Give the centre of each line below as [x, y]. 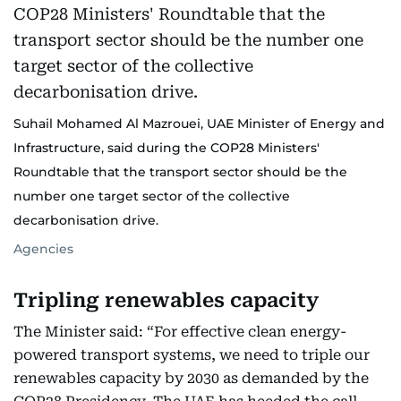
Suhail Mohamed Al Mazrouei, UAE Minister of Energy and [199, 124]
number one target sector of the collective [152, 196]
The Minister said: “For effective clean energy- [180, 332]
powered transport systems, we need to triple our [192, 355]
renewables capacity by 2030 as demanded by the [191, 378]
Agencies [43, 249]
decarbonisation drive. [86, 220]
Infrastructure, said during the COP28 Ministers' [166, 148]
